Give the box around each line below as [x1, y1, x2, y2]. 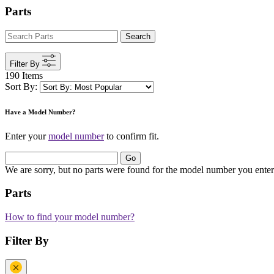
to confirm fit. [104, 130, 159, 141]
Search [125, 31, 150, 41]
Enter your [5, 130, 48, 141]
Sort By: [5, 81, 37, 92]
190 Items [5, 70, 43, 81]
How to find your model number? [5, 212, 135, 223]
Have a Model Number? [5, 108, 76, 116]
